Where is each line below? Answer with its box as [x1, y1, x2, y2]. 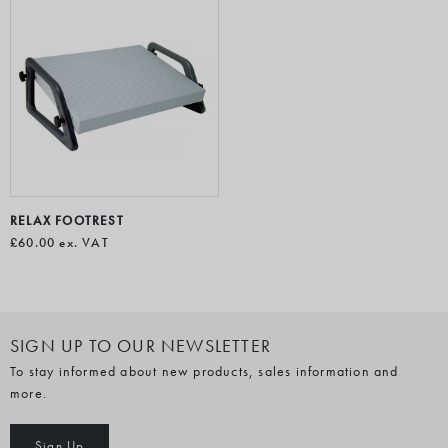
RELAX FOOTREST [10, 212, 124, 229]
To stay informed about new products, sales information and [10, 362, 399, 380]
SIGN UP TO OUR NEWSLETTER [10, 334, 271, 357]
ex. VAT [55, 234, 109, 251]
